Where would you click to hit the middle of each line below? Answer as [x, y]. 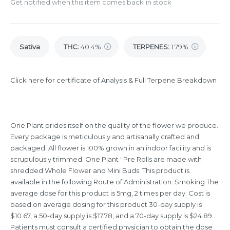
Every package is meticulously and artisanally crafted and [105, 137]
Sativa [30, 47]
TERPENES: [151, 47]
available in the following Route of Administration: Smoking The [114, 182]
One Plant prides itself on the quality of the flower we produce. [114, 126]
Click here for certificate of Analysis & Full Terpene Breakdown [113, 80]
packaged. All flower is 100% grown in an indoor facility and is [111, 148]
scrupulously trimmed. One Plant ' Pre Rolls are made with [106, 159]
